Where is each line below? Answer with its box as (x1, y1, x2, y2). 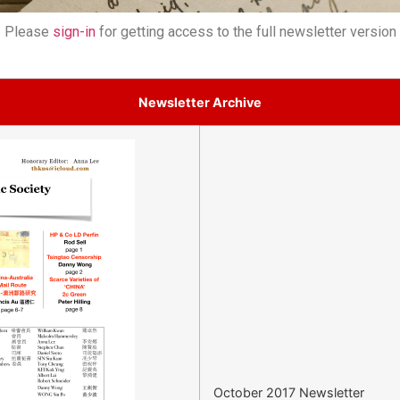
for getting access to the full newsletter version (95, 23, 396, 40)
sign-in (52, 23, 96, 40)
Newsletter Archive (138, 95, 262, 110)
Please (4, 23, 53, 40)
